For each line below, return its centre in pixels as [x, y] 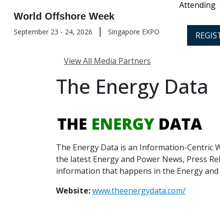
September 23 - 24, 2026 [53, 32]
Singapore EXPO [134, 32]
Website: [74, 191]
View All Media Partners [107, 61]
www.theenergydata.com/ [139, 191]
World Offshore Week [64, 16]
